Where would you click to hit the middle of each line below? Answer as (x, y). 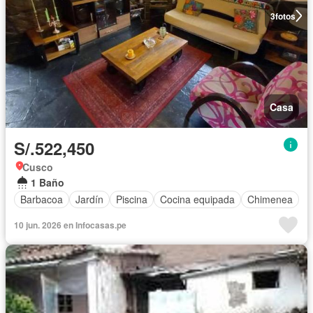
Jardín (89, 199)
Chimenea (270, 199)
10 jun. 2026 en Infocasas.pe (70, 225)
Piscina (132, 199)
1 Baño (48, 182)
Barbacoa (42, 199)
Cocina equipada (197, 199)
